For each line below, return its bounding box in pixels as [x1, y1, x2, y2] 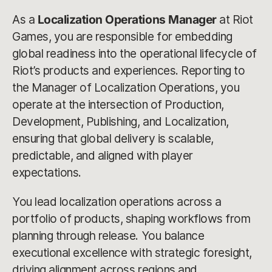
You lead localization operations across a [12, 194, 222, 209]
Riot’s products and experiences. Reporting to [12, 63, 245, 78]
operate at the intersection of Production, [12, 97, 224, 112]
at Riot [216, 12, 253, 27]
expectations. [12, 165, 81, 180]
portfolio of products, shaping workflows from [12, 211, 251, 226]
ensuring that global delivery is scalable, [12, 131, 214, 146]
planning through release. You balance [12, 228, 205, 243]
